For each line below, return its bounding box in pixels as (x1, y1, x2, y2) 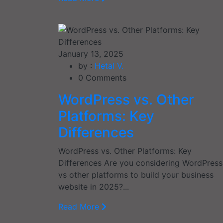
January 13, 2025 (58, 48, 123, 59)
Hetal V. (95, 60, 123, 71)
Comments (83, 72, 126, 83)
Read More (58, 201, 102, 212)
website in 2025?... (58, 181, 129, 192)
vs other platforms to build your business (58, 169, 214, 180)
